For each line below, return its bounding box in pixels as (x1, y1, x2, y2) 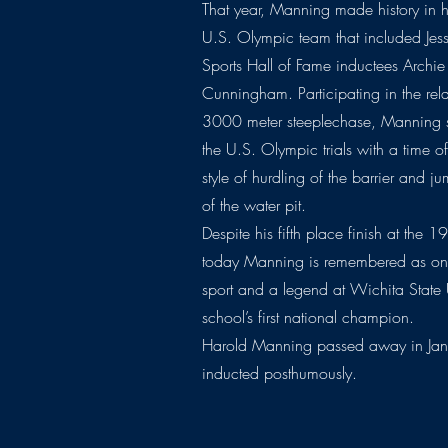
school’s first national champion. (202, 306, 415, 329)
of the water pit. (202, 194, 307, 217)
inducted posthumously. (202, 362, 358, 385)
